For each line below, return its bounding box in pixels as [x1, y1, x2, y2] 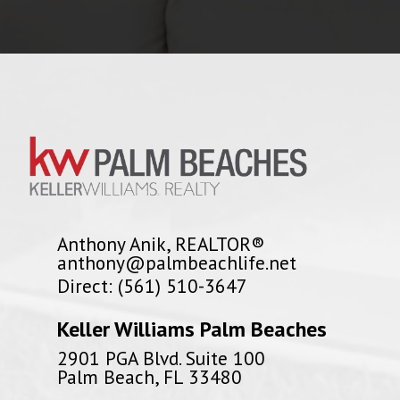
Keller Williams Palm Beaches [57, 315, 327, 343]
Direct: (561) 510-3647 [57, 273, 247, 298]
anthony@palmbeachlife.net [57, 250, 296, 275]
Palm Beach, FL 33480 [57, 364, 242, 389]
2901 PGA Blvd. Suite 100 [57, 346, 265, 371]
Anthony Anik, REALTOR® [57, 231, 265, 256]
